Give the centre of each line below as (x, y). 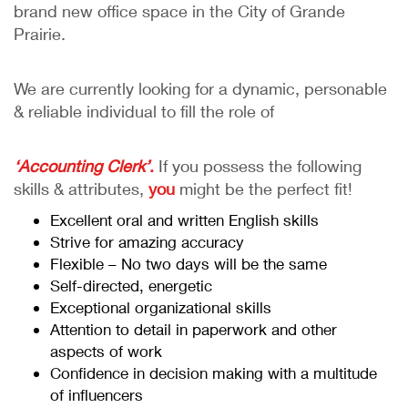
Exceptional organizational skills (161, 308)
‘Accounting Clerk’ (82, 166)
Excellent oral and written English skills (184, 220)
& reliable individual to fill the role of (144, 112)
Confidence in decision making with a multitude (214, 373)
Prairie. (40, 34)
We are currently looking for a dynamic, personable (200, 89)
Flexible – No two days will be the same (189, 264)
